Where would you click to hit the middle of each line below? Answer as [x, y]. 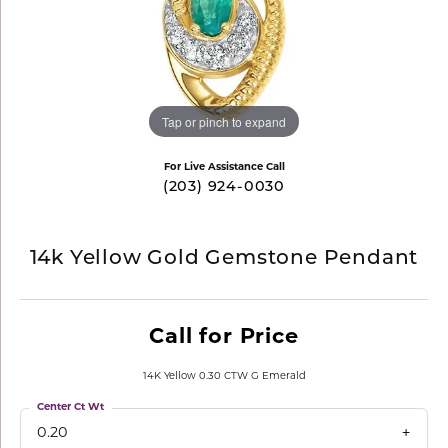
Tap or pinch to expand [224, 121]
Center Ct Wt [70, 407]
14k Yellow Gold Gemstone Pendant [224, 259]
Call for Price [224, 337]
